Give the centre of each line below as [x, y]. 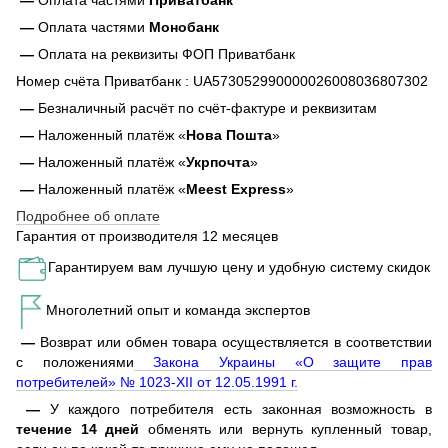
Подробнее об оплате [88, 216]
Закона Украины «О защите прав [283, 362]
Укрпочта [218, 162]
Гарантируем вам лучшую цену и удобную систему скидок [239, 267]
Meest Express [236, 189]
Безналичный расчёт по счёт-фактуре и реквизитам [207, 108]
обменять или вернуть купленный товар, [286, 429]
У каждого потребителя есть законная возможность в [240, 409]
